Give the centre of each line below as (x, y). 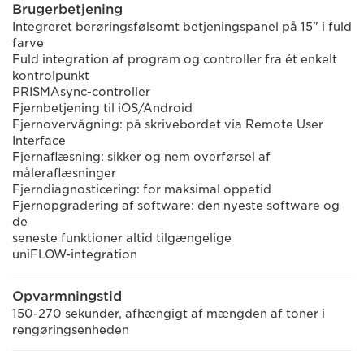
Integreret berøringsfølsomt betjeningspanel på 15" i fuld (182, 27)
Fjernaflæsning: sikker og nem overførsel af (141, 157)
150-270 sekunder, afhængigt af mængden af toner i (169, 314)
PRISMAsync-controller (81, 92)
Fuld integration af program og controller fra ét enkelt (175, 59)
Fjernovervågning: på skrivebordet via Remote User (168, 124)
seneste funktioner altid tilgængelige (122, 238)
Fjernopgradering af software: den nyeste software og (176, 206)
